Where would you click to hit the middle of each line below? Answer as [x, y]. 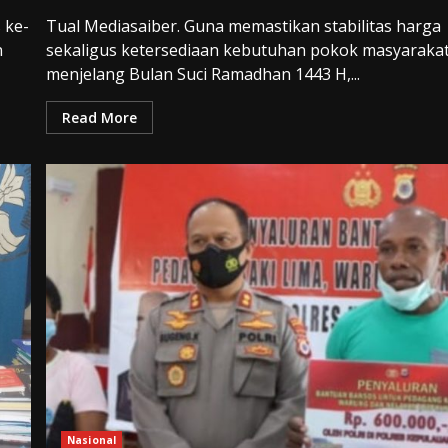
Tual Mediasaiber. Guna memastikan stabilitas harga [244, 25]
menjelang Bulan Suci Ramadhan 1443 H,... [203, 73]
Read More [100, 117]
